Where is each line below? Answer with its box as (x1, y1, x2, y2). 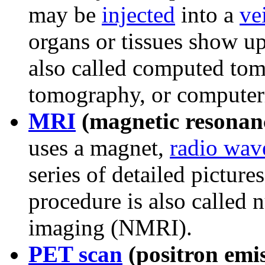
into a (175, 2, 240, 28)
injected (102, 2, 175, 28)
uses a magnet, (28, 135, 170, 161)
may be (28, 2, 102, 28)
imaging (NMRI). (28, 215, 192, 241)
